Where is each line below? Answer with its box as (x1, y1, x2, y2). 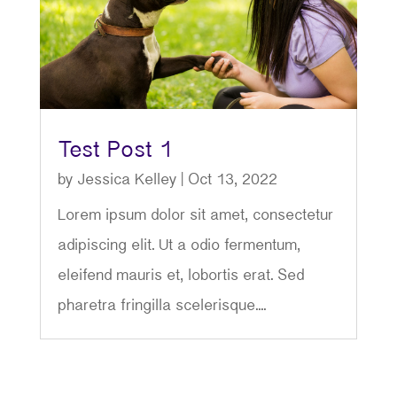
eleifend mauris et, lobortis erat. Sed (57, 265, 304, 288)
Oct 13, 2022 (187, 169, 277, 192)
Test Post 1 (57, 136, 173, 167)
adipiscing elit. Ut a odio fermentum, (57, 235, 300, 258)
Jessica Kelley (76, 169, 176, 192)
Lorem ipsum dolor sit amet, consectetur (57, 205, 333, 228)
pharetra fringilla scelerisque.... (57, 295, 266, 318)
